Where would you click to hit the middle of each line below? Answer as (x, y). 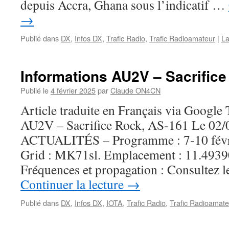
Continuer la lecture (74, 184)
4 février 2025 (73, 90)
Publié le (35, 90)
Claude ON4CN (135, 90)
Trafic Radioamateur (182, 38)
